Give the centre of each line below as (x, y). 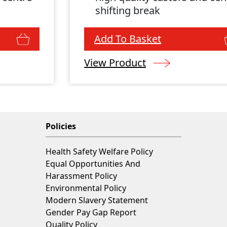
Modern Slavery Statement (97, 200)
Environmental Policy (86, 188)
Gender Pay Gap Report (91, 213)
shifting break (128, 11)
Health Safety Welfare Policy (100, 152)
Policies (61, 126)
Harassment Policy (82, 176)
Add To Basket (128, 39)
